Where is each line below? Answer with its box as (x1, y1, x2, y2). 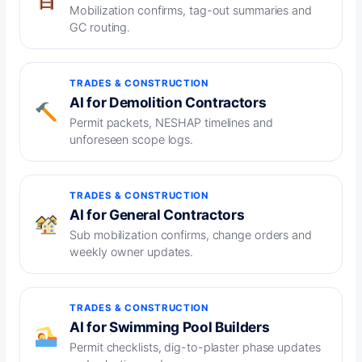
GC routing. (69, 20, 131, 35)
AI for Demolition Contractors (69, 94, 267, 112)
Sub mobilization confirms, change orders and (69, 228, 312, 242)
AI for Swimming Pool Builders (69, 318, 270, 336)
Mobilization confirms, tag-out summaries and (69, 3, 312, 18)
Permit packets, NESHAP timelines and (69, 116, 273, 130)
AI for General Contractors (69, 206, 245, 224)
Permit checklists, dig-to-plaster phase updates (69, 340, 321, 355)
